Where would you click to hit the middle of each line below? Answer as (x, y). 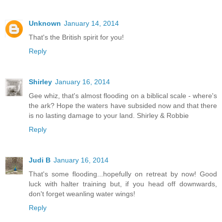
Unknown (45, 23)
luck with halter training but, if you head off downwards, (123, 184)
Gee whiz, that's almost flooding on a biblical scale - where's (123, 95)
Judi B (40, 160)
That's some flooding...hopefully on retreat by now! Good (123, 174)
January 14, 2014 (91, 23)
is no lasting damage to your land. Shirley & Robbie (109, 115)
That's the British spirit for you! (76, 37)
